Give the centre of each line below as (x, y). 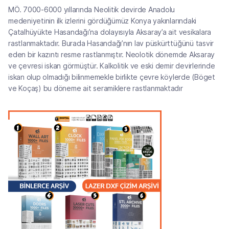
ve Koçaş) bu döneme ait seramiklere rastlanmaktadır (96, 88)
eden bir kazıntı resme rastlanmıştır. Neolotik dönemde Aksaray (112, 54)
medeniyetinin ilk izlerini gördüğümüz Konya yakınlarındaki (102, 20)
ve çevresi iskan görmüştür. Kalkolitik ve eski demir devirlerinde (112, 65)
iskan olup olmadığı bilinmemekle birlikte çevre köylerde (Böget (112, 77)
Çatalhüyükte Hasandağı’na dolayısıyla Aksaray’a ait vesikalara (110, 32)
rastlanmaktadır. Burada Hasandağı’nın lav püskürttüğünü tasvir (111, 43)
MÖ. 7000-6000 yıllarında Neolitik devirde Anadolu (92, 9)
